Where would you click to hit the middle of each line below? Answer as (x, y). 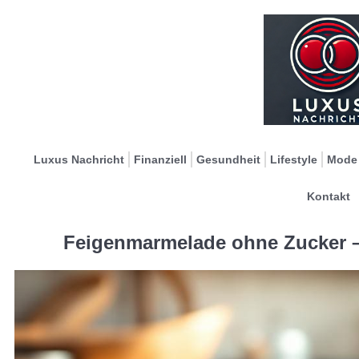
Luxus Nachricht (79, 159)
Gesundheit (228, 159)
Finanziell (160, 159)
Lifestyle (294, 159)
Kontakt (328, 196)
